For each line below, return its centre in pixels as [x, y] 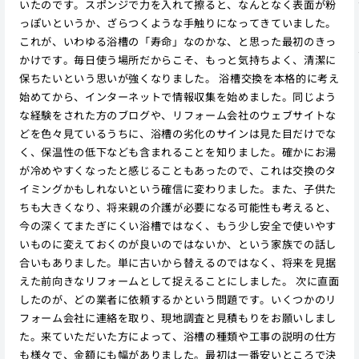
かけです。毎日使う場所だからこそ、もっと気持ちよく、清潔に [177, 59]
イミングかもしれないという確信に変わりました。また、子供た [177, 188]
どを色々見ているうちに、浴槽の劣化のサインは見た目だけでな [177, 133]
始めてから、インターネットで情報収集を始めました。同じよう [177, 96]
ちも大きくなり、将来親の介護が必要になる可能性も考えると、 [177, 207]
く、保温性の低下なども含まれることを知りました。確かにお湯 [177, 151]
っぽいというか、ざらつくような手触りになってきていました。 [177, 22]
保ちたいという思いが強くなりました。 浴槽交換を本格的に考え [179, 78]
